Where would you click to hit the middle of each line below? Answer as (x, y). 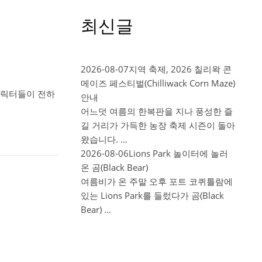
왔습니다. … (104, 139)
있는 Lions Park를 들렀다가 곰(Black (152, 195)
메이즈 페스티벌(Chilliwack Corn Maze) (158, 83)
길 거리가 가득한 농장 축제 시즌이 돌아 (158, 125)
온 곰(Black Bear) (114, 167)
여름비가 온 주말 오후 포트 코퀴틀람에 (157, 181)
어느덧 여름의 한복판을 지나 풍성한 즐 (157, 111)
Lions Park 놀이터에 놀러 (178, 153)
